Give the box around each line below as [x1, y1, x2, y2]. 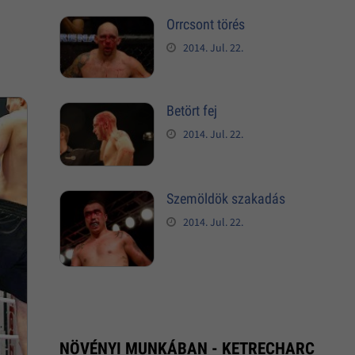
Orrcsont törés [166, 15, 245, 32]
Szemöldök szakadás [166, 190, 285, 208]
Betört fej [166, 101, 217, 119]
